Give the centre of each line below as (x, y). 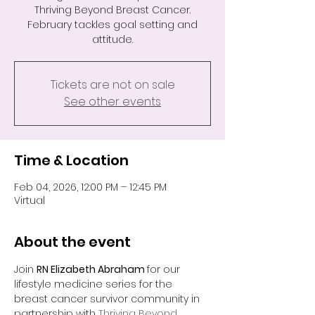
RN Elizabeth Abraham (92, 269)
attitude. (112, 39)
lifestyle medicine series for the (95, 284)
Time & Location (71, 160)
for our (165, 269)
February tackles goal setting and (112, 25)
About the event (72, 242)
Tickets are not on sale (112, 85)
